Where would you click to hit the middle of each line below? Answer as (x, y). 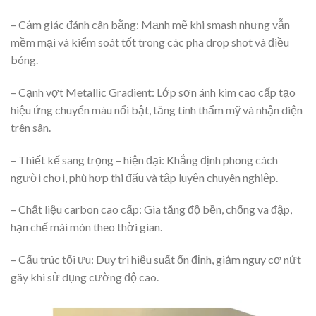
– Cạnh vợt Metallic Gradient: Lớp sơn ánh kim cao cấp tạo (153, 92)
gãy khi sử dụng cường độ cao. (85, 277)
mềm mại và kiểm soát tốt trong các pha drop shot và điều (150, 42)
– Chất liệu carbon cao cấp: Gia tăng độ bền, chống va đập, (151, 209)
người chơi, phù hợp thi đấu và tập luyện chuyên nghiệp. (144, 177)
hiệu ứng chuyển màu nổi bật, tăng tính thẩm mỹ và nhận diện (157, 109)
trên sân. (31, 127)
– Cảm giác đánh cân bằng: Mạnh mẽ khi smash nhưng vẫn (150, 25)
